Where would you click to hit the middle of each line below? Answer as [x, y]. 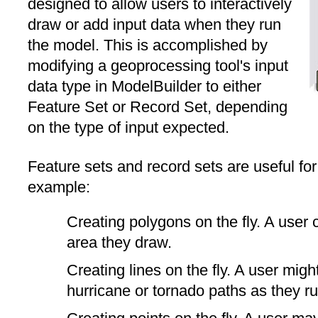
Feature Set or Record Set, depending [158, 106]
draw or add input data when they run [154, 24]
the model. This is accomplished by [148, 45]
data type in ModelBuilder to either [144, 86]
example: [59, 187]
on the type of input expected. [128, 127]
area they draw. [119, 242]
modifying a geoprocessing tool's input [158, 65]
